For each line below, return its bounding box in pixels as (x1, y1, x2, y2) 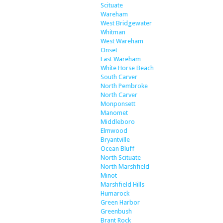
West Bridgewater (101, 19, 152, 27)
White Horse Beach (101, 64, 154, 72)
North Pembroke (101, 82, 148, 90)
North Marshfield (101, 163, 149, 171)
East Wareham (101, 55, 141, 63)
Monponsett (101, 100, 135, 108)
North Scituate (101, 154, 141, 162)
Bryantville (101, 136, 130, 144)
